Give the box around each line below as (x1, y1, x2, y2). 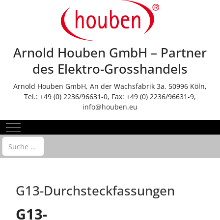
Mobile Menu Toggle (13, 121, 80, 131)
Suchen (1, 137, 27, 146)
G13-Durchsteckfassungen (16, 182, 175, 200)
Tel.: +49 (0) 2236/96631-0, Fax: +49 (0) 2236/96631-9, (24, 92, 196, 101)
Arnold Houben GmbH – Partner (13, 44, 207, 61)
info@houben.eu (82, 102, 137, 111)
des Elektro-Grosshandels (32, 60, 188, 78)
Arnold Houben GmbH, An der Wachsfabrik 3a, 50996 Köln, (13, 82, 207, 91)
